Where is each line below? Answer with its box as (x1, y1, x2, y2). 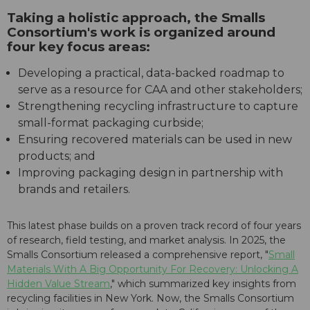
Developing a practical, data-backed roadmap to (18, 66, 284, 80)
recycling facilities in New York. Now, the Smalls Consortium (7, 292, 294, 305)
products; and (18, 149, 95, 163)
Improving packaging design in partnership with (18, 166, 283, 180)
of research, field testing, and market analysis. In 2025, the (7, 234, 286, 247)
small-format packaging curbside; (18, 116, 203, 130)
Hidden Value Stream (7, 277, 110, 291)
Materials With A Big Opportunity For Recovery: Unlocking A (7, 263, 298, 276)
